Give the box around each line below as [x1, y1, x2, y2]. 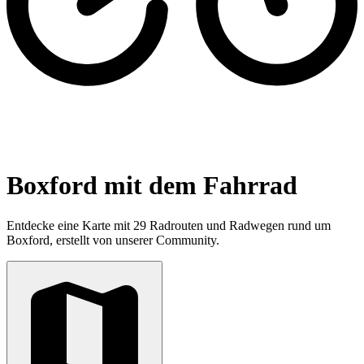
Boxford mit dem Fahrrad [6, 171, 297, 201]
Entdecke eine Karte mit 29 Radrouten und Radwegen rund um [6, 218, 331, 232]
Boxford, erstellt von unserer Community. [6, 232, 219, 247]
